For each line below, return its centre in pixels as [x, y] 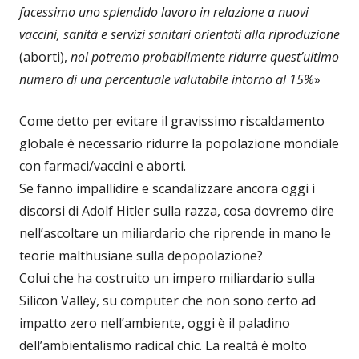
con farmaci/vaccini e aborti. [103, 165]
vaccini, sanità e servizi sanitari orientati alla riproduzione [179, 34]
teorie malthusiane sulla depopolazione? [141, 255]
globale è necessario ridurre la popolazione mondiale [179, 143]
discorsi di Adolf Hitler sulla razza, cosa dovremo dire [177, 210]
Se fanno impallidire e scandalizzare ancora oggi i [167, 188]
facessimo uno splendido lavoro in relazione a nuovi [164, 12]
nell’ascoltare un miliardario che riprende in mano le [175, 233]
